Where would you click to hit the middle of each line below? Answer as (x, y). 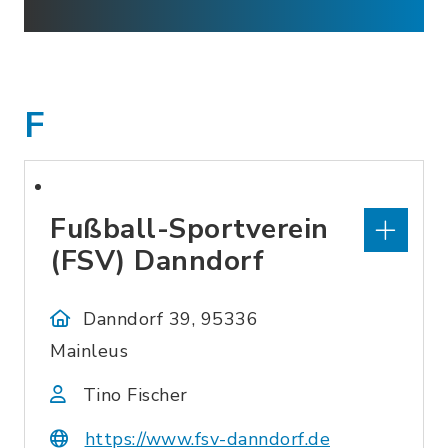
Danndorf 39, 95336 (171, 319)
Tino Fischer (135, 395)
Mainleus (89, 351)
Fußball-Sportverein (189, 229)
